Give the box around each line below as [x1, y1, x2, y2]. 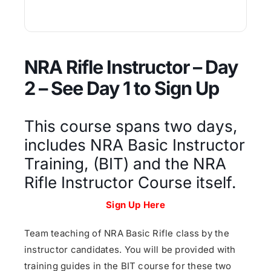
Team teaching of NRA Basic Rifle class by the [24, 227, 229, 240]
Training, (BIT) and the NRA [24, 154, 226, 174]
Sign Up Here [106, 199, 165, 211]
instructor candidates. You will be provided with [24, 244, 236, 256]
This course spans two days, [24, 117, 238, 136]
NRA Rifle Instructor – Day [24, 56, 238, 79]
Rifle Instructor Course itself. [24, 173, 237, 192]
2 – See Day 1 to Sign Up [24, 77, 219, 100]
